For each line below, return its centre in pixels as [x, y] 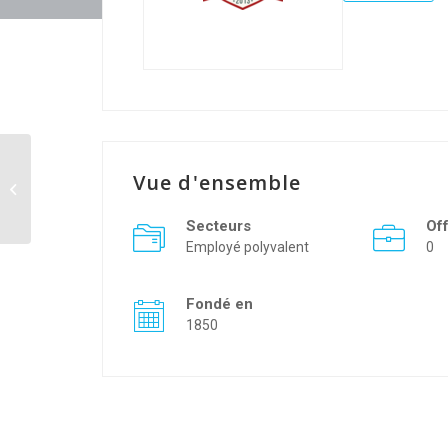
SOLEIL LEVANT [79, 188]
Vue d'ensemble [217, 182]
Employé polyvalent [247, 247]
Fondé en [221, 304]
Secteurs [218, 226]
